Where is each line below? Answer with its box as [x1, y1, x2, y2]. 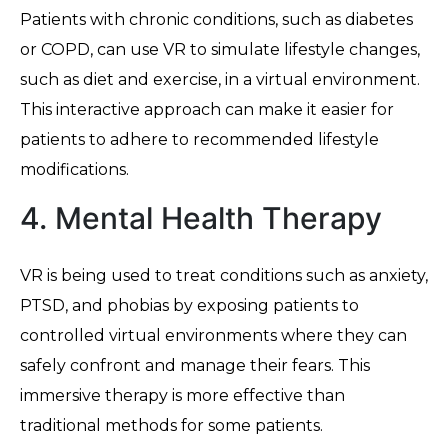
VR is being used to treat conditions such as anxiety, [20, 266, 428, 286]
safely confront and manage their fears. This [20, 356, 370, 376]
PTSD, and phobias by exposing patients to [20, 296, 359, 316]
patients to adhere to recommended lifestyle [20, 130, 379, 150]
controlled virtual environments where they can [20, 326, 407, 346]
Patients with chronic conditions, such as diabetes [20, 10, 413, 30]
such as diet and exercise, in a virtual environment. [20, 70, 420, 90]
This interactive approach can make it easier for [20, 100, 394, 120]
